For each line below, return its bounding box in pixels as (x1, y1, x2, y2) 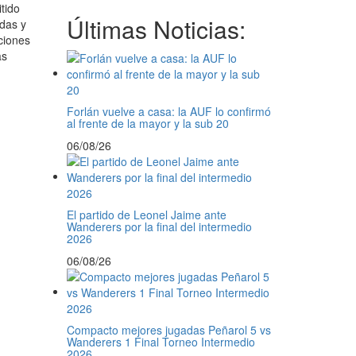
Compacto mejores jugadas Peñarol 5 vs (66, 322, 271, 338)
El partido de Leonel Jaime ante (66, 207, 226, 222)
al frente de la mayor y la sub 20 (66, 115, 229, 131)
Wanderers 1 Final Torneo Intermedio (66, 334, 255, 350)
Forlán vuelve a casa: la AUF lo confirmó (66, 103, 271, 119)
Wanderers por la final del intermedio (66, 219, 252, 234)
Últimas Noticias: (66, 12, 246, 46)
